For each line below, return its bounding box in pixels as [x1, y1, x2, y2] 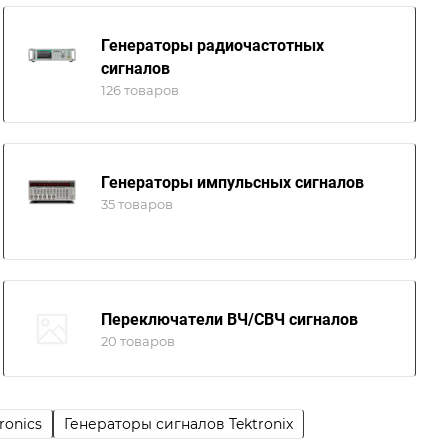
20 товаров [100, 333, 175, 349]
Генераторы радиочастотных [100, 36, 324, 55]
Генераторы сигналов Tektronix [64, 415, 293, 433]
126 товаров [100, 82, 179, 98]
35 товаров [100, 196, 173, 212]
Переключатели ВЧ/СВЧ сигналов [100, 310, 358, 329]
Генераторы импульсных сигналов [100, 173, 364, 192]
